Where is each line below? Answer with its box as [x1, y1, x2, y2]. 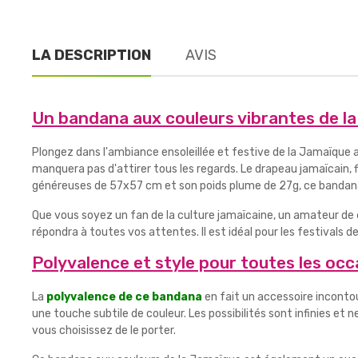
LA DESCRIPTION [32, 46, 151, 64]
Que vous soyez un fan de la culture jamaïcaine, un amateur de [32, 209, 356, 222]
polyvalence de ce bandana [46, 290, 202, 304]
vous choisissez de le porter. [32, 324, 176, 337]
